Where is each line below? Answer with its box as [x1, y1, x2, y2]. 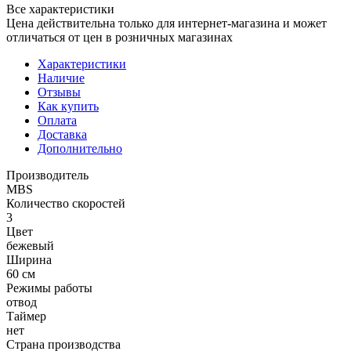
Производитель [6, 168, 89, 182]
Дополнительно [38, 141, 122, 155]
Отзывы [38, 85, 81, 99]
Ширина [6, 252, 52, 266]
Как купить [38, 99, 99, 113]
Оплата [38, 113, 77, 127]
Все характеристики [6, 2, 114, 16]
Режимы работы [6, 280, 92, 295]
